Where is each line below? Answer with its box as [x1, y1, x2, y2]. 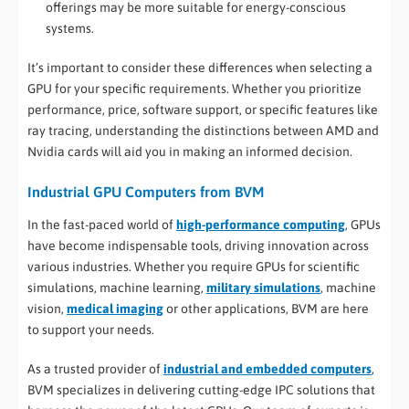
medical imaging [67, 300, 163, 316]
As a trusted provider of [27, 361, 163, 376]
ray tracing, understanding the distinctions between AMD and [27, 122, 379, 138]
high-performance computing [176, 216, 345, 232]
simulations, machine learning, [27, 279, 206, 295]
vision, [27, 300, 67, 316]
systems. [46, 20, 94, 36]
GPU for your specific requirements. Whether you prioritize [27, 80, 362, 96]
